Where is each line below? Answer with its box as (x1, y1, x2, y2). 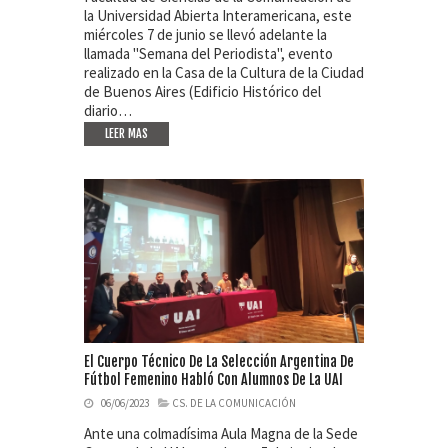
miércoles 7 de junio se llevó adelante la (84, 25, 327, 45)
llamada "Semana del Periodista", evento (84, 44, 333, 64)
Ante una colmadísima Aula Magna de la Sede (84, 423, 358, 443)
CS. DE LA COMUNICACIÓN (172, 395, 296, 410)
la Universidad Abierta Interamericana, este (84, 6, 352, 26)
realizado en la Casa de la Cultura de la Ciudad (84, 63, 364, 83)
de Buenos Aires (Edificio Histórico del (84, 82, 321, 102)
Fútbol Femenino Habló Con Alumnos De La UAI (84, 370, 343, 388)
